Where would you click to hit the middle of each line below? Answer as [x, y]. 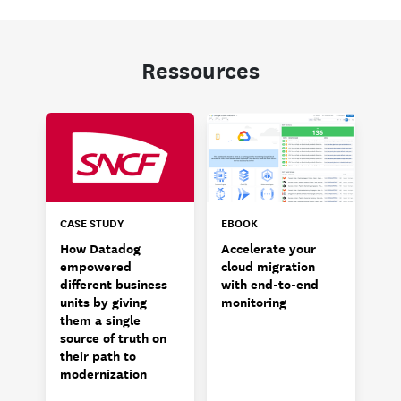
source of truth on [113, 337]
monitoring [254, 302]
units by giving [103, 302]
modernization [103, 373]
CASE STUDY [92, 222]
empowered [96, 266]
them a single [100, 320]
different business [114, 284]
